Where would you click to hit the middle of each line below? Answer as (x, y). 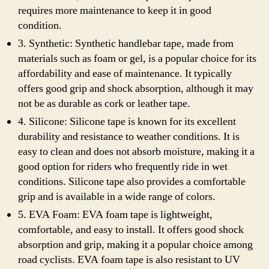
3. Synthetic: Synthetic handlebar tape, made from (126, 44)
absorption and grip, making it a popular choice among (135, 245)
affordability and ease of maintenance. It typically (125, 74)
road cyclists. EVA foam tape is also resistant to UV (129, 260)
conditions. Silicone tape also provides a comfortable (132, 182)
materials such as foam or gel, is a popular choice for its (137, 59)
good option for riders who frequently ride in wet (123, 167)
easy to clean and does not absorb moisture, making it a (136, 152)
